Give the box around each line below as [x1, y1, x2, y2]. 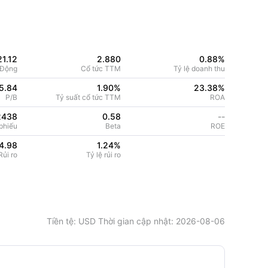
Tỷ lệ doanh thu [173, 64, 225, 73]
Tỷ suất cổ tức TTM [56, 93, 121, 102]
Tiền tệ [47, 216, 74, 226]
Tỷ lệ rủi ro [86, 150, 121, 159]
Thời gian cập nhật [96, 216, 171, 226]
